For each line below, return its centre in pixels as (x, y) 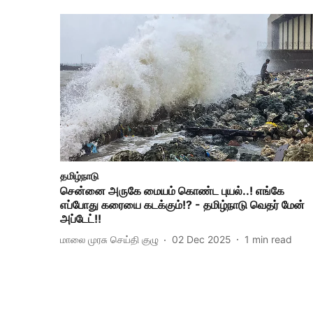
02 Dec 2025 (202, 240)
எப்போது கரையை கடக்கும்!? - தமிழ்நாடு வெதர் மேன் (182, 204)
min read (272, 240)
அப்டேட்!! (81, 218)
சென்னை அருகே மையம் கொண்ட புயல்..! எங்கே (172, 190)
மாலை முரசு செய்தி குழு (109, 240)
